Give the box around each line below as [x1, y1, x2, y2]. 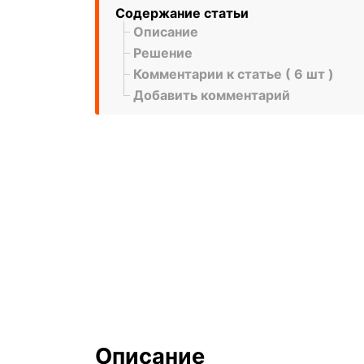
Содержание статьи [115, 4, 249, 21]
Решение [133, 44, 193, 61]
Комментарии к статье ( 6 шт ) [133, 65, 334, 82]
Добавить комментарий [133, 86, 290, 103]
